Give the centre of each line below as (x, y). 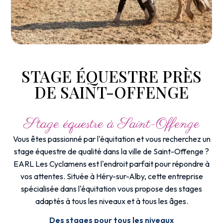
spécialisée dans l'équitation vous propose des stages (111, 189)
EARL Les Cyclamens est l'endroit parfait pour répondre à (111, 164)
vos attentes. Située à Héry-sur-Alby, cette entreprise (111, 176)
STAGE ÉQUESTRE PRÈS (111, 76)
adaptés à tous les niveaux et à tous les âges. (111, 201)
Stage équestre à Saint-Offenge (111, 124)
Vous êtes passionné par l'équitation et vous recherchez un (111, 139)
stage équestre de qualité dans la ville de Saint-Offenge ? (111, 152)
